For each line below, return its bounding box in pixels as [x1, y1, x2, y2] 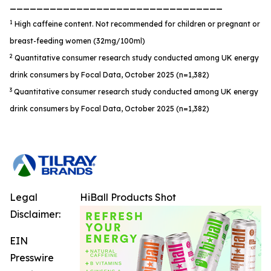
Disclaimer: [10, 208, 60, 220]
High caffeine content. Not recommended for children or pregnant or [15, 19, 260, 28]
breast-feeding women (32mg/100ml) [10, 36, 145, 45]
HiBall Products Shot [80, 191, 176, 203]
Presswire [10, 252, 54, 264]
